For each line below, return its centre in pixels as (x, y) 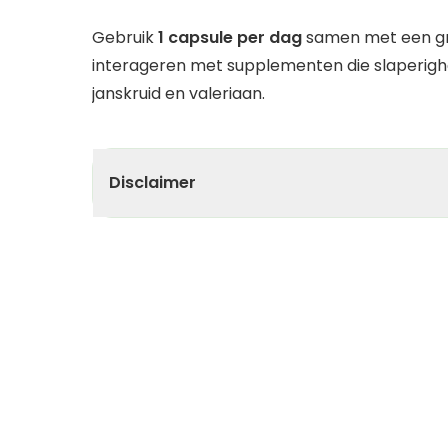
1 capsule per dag (232, 38)
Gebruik (125, 38)
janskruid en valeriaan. (178, 94)
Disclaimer (152, 183)
